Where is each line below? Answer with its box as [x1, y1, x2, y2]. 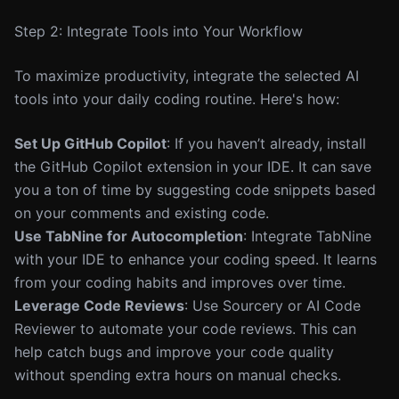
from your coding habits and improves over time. [14, 273, 346, 291]
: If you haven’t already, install [167, 134, 366, 152]
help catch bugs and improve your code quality [14, 343, 334, 361]
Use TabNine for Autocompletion [14, 227, 243, 245]
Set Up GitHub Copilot [14, 134, 167, 152]
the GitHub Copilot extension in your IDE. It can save [14, 158, 371, 175]
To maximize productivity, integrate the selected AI [14, 67, 359, 85]
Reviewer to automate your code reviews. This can [14, 320, 356, 338]
